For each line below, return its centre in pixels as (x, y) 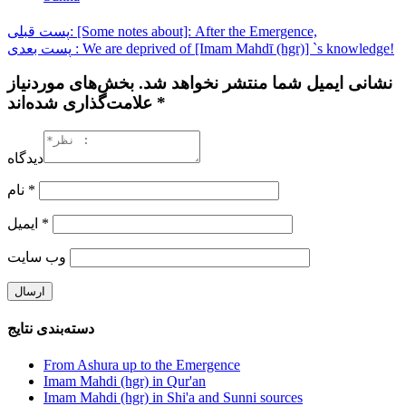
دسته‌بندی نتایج (51, 329)
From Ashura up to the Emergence (142, 364)
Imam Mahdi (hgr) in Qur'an (125, 381)
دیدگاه (25, 159)
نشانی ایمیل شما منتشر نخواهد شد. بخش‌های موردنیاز (200, 83)
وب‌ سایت (37, 257)
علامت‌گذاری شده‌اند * (159, 103)
